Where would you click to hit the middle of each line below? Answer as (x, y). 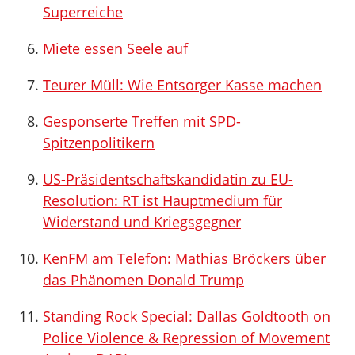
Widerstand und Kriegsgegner (142, 222)
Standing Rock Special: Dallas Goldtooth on (187, 316)
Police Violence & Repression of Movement (186, 338)
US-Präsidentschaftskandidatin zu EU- (168, 179)
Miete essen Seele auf (115, 48)
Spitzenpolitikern (99, 143)
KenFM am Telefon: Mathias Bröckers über (184, 258)
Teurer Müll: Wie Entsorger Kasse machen (182, 85)
